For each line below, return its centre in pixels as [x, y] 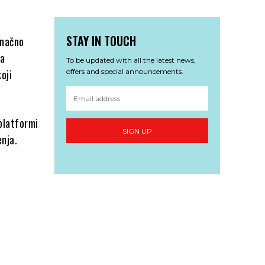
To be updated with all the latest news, [131, 60]
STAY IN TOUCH [101, 41]
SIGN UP [137, 131]
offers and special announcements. [125, 72]
